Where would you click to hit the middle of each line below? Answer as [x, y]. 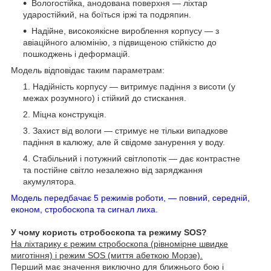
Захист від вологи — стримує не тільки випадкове [130, 130]
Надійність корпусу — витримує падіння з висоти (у [134, 86]
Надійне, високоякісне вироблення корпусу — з [125, 31]
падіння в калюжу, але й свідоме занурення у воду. [124, 142]
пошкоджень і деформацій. [77, 54]
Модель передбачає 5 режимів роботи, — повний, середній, [130, 198]
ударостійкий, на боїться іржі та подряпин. [107, 14]
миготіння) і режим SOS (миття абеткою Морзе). [107, 255]
